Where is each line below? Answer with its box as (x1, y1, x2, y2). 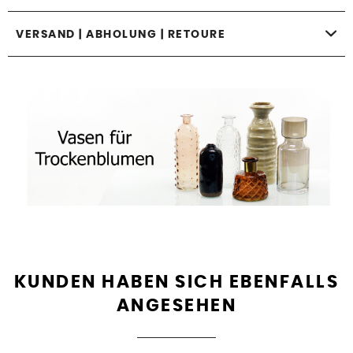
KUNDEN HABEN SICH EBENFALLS (13, 273, 340, 292)
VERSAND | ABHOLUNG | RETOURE (16, 28, 225, 40)
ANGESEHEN (116, 297, 237, 315)
